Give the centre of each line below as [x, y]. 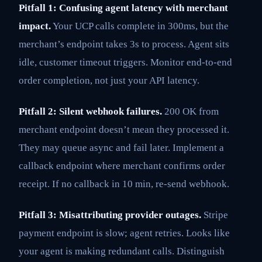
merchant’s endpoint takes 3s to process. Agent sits [124, 44]
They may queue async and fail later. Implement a [121, 148]
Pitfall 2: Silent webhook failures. [90, 112]
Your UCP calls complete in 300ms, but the [140, 26]
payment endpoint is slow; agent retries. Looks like [124, 233]
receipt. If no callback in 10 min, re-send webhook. [124, 184]
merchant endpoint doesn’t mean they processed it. [124, 130]
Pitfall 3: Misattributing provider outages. [110, 215]
